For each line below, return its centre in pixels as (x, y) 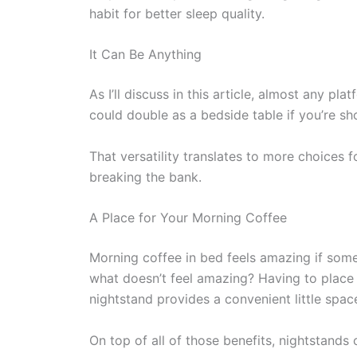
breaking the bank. (145, 177)
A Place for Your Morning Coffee (188, 218)
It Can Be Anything (145, 55)
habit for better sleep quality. (177, 13)
